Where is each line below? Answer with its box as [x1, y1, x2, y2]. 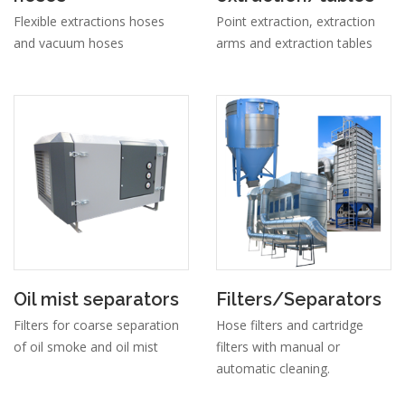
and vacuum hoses [14, 34, 124, 52]
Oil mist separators [14, 288, 179, 311]
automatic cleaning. [216, 360, 330, 378]
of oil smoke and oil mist [14, 338, 158, 356]
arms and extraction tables [216, 34, 372, 52]
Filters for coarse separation [14, 316, 179, 334]
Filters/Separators [216, 288, 381, 311]
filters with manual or [216, 338, 340, 356]
